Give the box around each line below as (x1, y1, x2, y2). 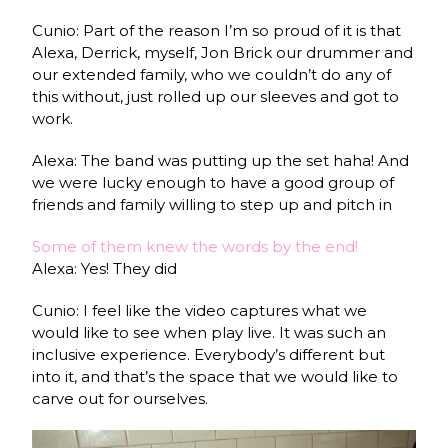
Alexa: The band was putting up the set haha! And (32, 150, 410, 170)
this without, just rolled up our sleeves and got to (32, 86, 400, 106)
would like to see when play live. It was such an (32, 322, 387, 342)
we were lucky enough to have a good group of (32, 172, 395, 192)
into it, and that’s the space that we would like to (32, 366, 399, 386)
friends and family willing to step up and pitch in (32, 194, 393, 214)
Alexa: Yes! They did (32, 258, 178, 278)
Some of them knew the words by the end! (32, 236, 359, 256)
